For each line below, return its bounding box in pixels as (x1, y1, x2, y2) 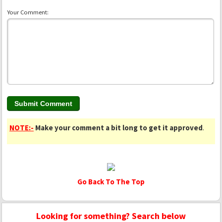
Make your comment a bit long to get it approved (35, 123, 203, 133)
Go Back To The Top (77, 177, 145, 187)
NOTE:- (9, 123, 34, 133)
